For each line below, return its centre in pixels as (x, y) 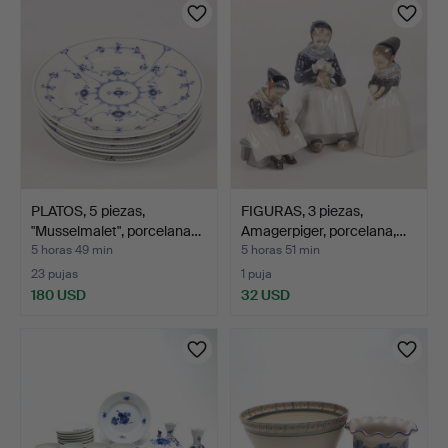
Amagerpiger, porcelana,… (323, 230)
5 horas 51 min (280, 249)
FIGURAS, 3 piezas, (302, 210)
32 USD (265, 294)
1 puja (256, 273)
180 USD (58, 294)
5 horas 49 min (72, 249)
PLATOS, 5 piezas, (88, 210)
